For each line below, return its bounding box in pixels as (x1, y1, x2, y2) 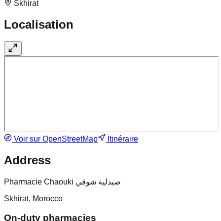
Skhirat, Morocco (4, 194, 63, 203)
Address (4, 153, 51, 167)
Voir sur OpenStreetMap (12, 135, 98, 144)
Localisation (4, 18, 74, 32)
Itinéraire (106, 135, 138, 144)
